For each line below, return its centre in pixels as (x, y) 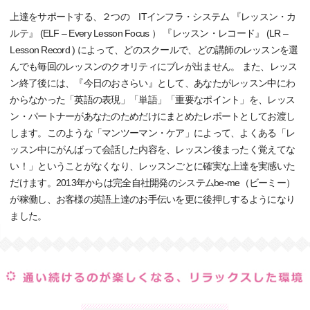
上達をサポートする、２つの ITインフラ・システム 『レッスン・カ (153, 17)
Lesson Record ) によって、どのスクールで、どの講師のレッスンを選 (154, 50)
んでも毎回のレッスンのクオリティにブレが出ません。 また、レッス (154, 67)
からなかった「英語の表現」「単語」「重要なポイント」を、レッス (153, 100)
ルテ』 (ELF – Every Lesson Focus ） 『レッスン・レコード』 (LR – (149, 34)
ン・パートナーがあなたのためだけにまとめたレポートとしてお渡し (153, 117)
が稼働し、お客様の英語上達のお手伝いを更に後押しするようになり (153, 200)
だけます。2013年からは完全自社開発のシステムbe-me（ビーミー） (153, 183)
